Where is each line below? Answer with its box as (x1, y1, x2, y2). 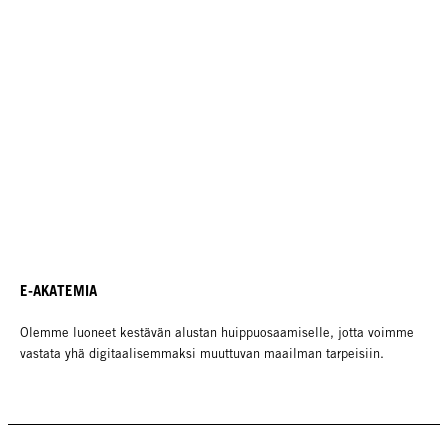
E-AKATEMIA (20, 281, 97, 300)
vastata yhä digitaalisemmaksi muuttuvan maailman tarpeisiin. (20, 346, 384, 362)
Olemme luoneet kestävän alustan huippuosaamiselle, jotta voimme (20, 325, 414, 341)
